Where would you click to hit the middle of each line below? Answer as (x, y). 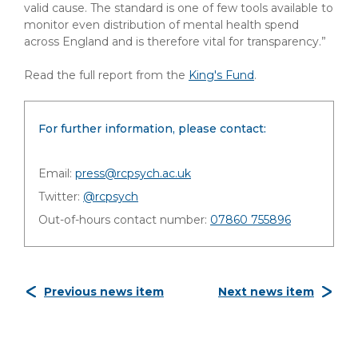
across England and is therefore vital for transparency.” (175, 42)
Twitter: (61, 197)
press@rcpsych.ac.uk (133, 173)
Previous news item (104, 292)
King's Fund (221, 75)
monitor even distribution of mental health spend (161, 25)
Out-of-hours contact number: (124, 220)
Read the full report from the (106, 75)
